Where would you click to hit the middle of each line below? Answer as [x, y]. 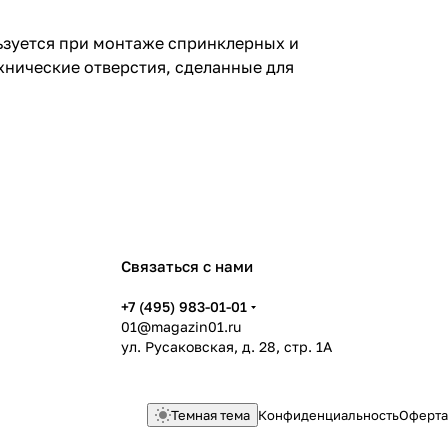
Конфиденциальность [328, 415]
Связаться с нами [187, 266]
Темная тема [210, 415]
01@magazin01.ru [181, 326]
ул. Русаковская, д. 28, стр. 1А [226, 346]
